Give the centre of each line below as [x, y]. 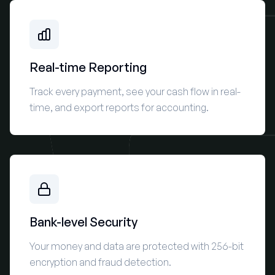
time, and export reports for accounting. [119, 108]
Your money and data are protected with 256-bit [137, 246]
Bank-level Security [83, 222]
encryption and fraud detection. [100, 262]
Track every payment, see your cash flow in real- [135, 92]
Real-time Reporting [88, 68]
